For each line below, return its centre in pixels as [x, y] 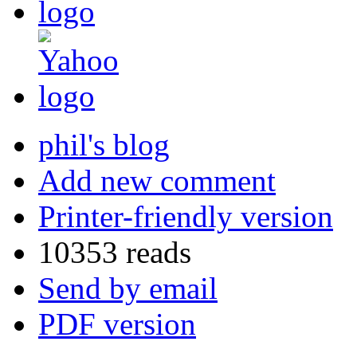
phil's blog [104, 145]
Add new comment [157, 181]
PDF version [117, 324]
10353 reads [115, 253]
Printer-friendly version [186, 217]
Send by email [128, 288]
